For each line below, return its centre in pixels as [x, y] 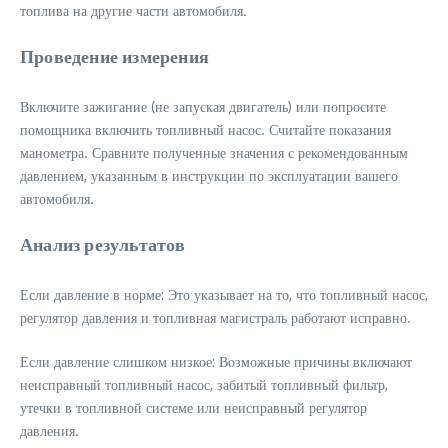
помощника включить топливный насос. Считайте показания [205, 130]
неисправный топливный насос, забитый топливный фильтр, [204, 385]
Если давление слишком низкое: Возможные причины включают [216, 362]
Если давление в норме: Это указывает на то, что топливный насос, [224, 295]
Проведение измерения [114, 56]
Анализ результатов [103, 244]
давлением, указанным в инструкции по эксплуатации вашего [209, 176]
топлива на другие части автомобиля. [133, 11]
